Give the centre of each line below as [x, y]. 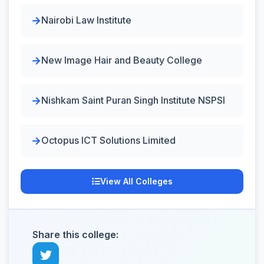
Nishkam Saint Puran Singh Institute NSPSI [133, 100]
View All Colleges [136, 181]
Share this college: [75, 234]
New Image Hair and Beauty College [122, 60]
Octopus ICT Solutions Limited [108, 140]
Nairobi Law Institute [86, 20]
